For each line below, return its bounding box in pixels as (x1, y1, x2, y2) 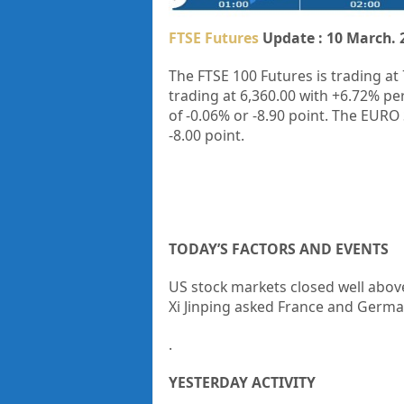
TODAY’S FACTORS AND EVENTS (168, 239, 389, 260)
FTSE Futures (168, 28, 259, 49)
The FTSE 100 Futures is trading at (168, 66, 402, 87)
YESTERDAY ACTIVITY (168, 372, 316, 393)
